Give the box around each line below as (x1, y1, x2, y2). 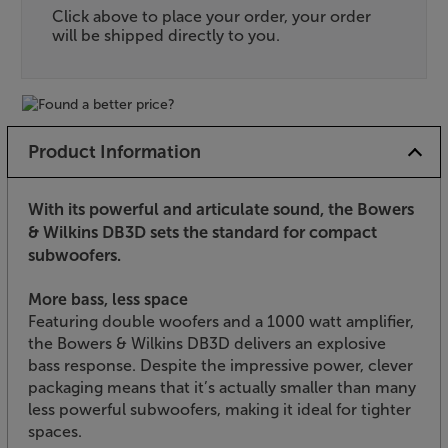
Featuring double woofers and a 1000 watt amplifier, (28, 311, 414, 331)
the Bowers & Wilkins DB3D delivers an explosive (28, 333, 386, 353)
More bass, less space (28, 289, 188, 309)
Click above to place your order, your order (52, 6, 371, 26)
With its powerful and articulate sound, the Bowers (28, 198, 414, 219)
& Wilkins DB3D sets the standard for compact (28, 221, 377, 242)
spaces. (28, 421, 82, 441)
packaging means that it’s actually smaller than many (28, 377, 416, 397)
